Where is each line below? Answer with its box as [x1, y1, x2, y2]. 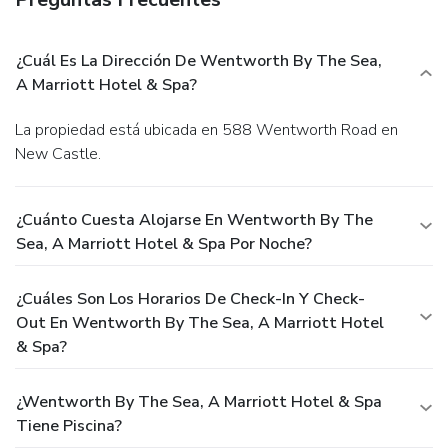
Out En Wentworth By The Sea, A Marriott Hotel [16, 311, 384, 334]
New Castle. [15, 142, 101, 165]
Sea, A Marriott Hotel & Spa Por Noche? [16, 232, 312, 255]
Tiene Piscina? [16, 414, 122, 437]
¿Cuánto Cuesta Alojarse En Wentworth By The [16, 208, 373, 231]
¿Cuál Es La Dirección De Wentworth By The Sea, [16, 49, 382, 72]
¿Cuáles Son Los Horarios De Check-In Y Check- [16, 287, 365, 310]
